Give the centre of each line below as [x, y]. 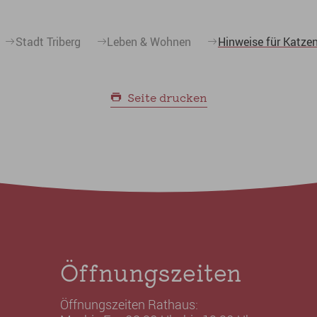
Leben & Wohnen [149, 42]
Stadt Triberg [48, 42]
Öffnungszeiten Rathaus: [129, 304]
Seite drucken [167, 97]
